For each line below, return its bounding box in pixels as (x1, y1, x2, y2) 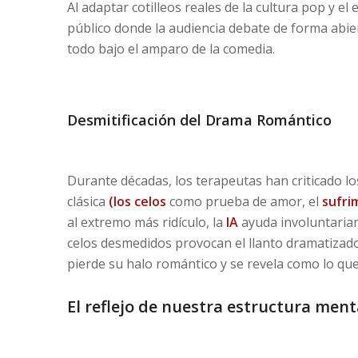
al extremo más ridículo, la (66, 213, 226, 231)
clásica (66, 192, 109, 210)
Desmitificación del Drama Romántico (66, 109, 332, 129)
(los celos (108, 192, 166, 210)
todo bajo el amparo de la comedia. (66, 40, 275, 58)
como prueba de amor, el (165, 192, 322, 210)
